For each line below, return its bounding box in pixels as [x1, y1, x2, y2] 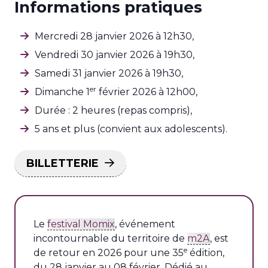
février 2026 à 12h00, [96, 86, 197, 98]
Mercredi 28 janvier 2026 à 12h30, [35, 31, 194, 42]
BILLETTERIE [26, 157, 99, 170]
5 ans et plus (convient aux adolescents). [35, 123, 227, 135]
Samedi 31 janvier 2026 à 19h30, [35, 68, 183, 79]
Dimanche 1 [35, 86, 90, 98]
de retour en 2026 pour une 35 [33, 247, 184, 258]
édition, [187, 247, 224, 258]
